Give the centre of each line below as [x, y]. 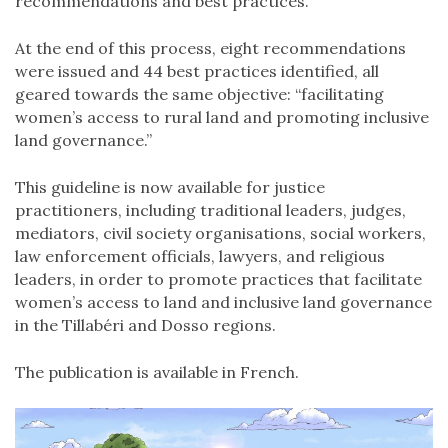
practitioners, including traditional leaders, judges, [210, 210]
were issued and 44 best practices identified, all [197, 71]
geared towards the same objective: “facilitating [199, 94]
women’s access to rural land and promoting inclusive [222, 117]
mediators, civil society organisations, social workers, [220, 233]
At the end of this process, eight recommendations [210, 48]
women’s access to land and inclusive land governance [223, 302]
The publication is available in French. [157, 372]
